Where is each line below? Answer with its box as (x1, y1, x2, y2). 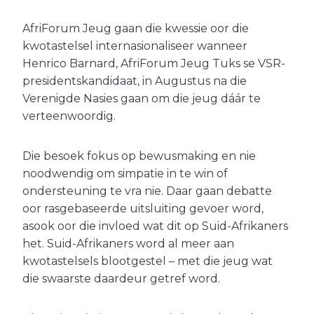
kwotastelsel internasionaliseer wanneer (22, 39, 247, 53)
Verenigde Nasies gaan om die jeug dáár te (22, 91, 261, 105)
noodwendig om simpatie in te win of (22, 166, 228, 180)
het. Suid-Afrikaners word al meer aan (22, 236, 234, 250)
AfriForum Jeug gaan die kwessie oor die (22, 21, 249, 35)
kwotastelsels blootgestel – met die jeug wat (22, 254, 273, 268)
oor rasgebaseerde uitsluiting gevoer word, (22, 201, 264, 215)
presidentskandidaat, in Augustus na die (22, 74, 247, 88)
